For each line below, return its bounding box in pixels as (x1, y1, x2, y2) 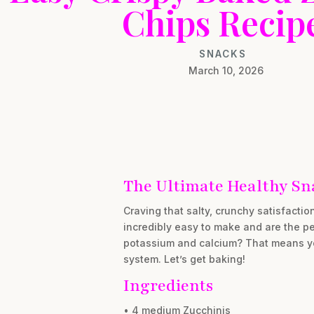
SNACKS (198, 48, 247, 60)
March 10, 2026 (189, 64, 264, 76)
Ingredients (123, 275, 213, 296)
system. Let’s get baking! (123, 253, 245, 265)
